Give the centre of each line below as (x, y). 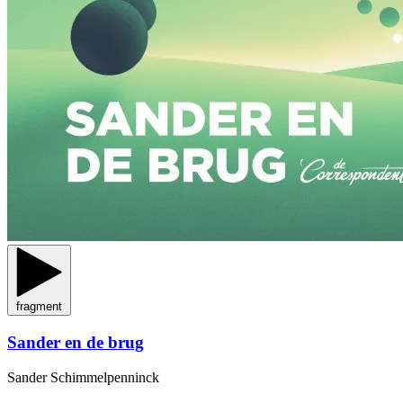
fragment (39, 307)
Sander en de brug (76, 342)
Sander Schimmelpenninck (83, 377)
